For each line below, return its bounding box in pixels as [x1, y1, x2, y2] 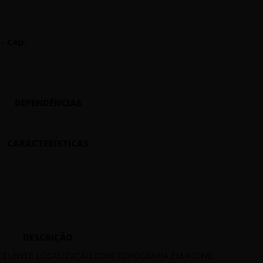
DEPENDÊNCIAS [14, 97, 82, 109]
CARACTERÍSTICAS [7, 137, 89, 150]
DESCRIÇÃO [23, 231, 73, 244]
